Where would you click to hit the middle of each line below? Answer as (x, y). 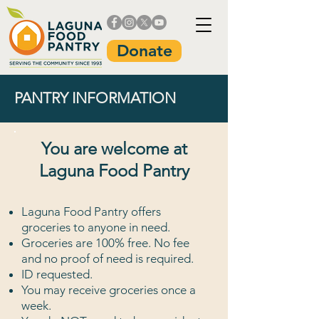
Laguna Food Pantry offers (91, 211)
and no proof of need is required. (108, 258)
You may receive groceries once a (109, 290)
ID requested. (57, 274)
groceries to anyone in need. (96, 227)
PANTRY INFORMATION (95, 98)
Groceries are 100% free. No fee (105, 243)
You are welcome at (114, 148)
